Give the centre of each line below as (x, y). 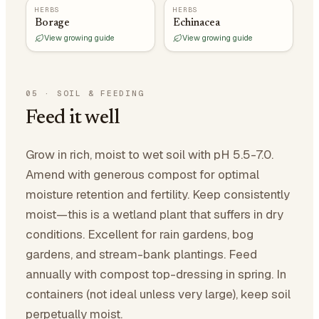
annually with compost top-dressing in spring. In (156, 274)
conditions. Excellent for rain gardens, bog (140, 234)
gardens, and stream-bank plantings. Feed (141, 254)
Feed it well (73, 118)
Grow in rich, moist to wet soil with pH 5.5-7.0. (150, 155)
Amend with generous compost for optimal (142, 174)
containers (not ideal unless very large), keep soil (158, 294)
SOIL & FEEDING (100, 93)
